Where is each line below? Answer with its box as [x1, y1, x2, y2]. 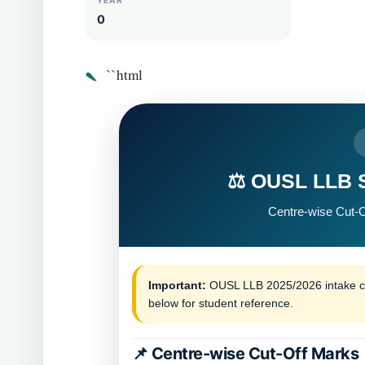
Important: [147, 278, 206, 292]
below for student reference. [147, 296, 293, 310]
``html [106, 65, 143, 84]
